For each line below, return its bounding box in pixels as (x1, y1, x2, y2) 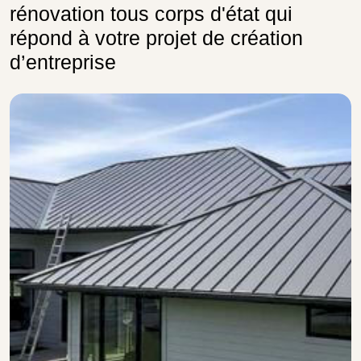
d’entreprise (10, 50, 116, 73)
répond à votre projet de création (10, 26, 303, 49)
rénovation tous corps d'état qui (10, 2, 293, 25)
